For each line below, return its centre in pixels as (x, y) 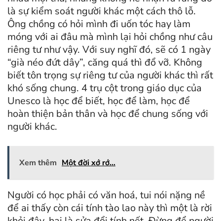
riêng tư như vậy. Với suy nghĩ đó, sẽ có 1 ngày (109, 49)
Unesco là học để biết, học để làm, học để (99, 101)
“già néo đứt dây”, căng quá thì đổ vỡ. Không (105, 62)
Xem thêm (38, 163)
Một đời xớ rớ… (89, 163)
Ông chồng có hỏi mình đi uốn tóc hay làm (99, 24)
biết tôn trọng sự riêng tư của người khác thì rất (110, 75)
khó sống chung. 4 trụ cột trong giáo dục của (105, 88)
